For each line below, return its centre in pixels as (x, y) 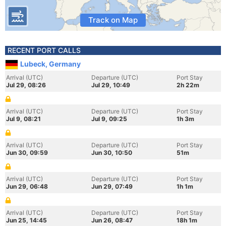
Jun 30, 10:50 (112, 153)
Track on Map (113, 20)
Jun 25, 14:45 (26, 220)
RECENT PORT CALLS (44, 50)
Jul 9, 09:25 (109, 119)
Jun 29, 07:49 (112, 186)
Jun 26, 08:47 (112, 220)
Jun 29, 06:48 (27, 186)
